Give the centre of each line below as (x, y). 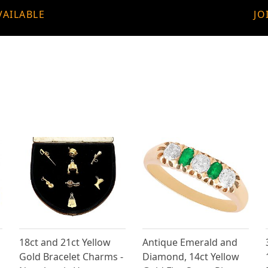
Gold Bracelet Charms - (71, 257)
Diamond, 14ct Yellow (191, 257)
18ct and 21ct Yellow (65, 243)
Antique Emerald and (190, 243)
